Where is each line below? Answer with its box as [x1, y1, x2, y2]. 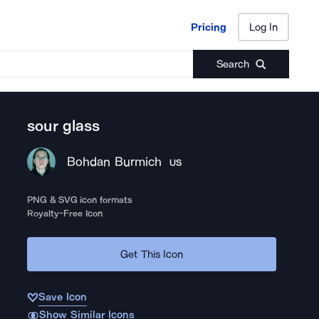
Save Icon [38, 291, 87, 303]
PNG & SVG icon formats [27, 194, 132, 205]
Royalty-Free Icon [27, 208, 103, 219]
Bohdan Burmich [67, 154, 162, 169]
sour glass [27, 117, 100, 135]
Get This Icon [120, 247, 184, 261]
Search [216, 58, 249, 70]
